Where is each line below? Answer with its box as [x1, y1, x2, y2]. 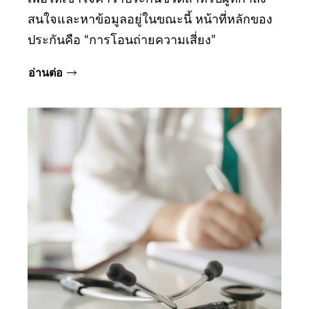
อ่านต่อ [28, 67, 63, 79]
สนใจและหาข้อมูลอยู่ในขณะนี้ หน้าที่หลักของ [28, 14, 272, 27]
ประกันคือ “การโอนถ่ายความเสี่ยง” [28, 34, 216, 48]
